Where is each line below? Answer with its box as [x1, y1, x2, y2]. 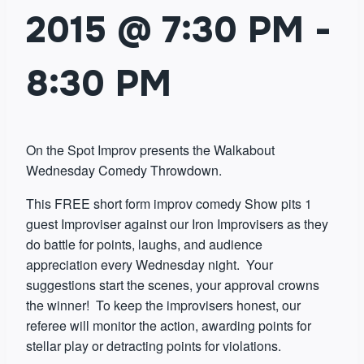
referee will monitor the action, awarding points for [26, 316, 311, 335]
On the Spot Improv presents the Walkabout [26, 141, 275, 159]
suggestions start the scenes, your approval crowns [26, 275, 319, 294]
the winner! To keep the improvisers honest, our [26, 296, 301, 314]
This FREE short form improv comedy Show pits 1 [26, 194, 312, 213]
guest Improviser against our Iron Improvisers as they [26, 214, 328, 233]
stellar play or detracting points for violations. [26, 336, 281, 355]
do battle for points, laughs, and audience [26, 235, 262, 253]
